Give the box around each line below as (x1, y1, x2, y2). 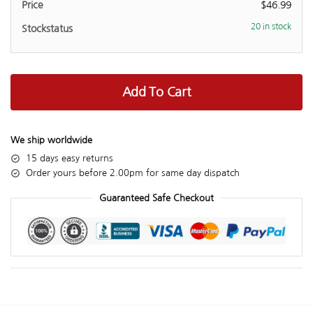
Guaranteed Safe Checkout (99, 193, 214, 203)
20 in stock (251, 22, 291, 31)
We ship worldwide (10, 135, 92, 145)
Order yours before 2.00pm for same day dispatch (26, 168, 240, 177)
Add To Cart (122, 85, 191, 99)
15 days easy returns (26, 153, 113, 163)
